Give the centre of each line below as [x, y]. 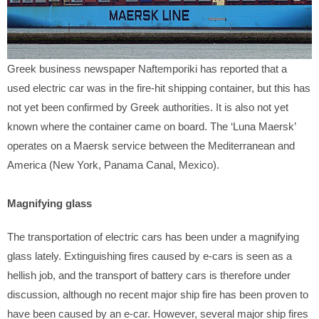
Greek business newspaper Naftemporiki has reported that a [147, 68]
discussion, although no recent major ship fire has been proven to [158, 294]
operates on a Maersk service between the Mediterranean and [151, 145]
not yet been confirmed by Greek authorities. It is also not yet [148, 107]
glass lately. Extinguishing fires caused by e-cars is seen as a [150, 256]
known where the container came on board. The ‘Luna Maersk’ [151, 126]
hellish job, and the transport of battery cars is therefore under [149, 275]
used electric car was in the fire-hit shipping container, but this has [159, 88]
